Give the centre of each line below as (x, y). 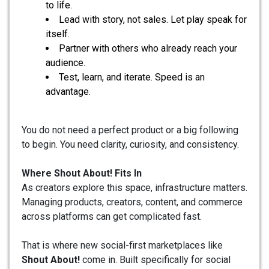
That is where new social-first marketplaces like (122, 246)
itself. (58, 34)
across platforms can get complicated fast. (112, 217)
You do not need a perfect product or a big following (130, 130)
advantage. (68, 92)
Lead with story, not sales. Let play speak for (153, 20)
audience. (65, 63)
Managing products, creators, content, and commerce (132, 202)
